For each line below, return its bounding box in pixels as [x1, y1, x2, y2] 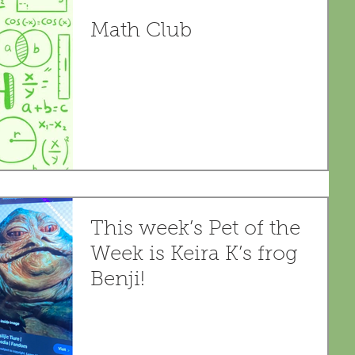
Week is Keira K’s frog [90, 245, 298, 266]
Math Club [90, 21, 192, 42]
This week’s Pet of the [90, 219, 300, 241]
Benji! [90, 270, 145, 292]
